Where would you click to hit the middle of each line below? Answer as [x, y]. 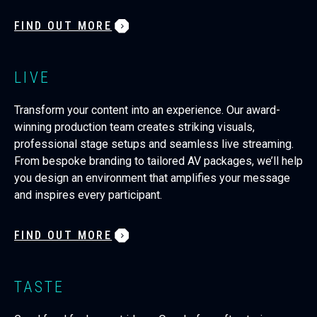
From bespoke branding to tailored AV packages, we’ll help [158, 161]
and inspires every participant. [88, 195]
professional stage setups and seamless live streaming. [154, 144]
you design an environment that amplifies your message [152, 178]
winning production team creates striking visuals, [134, 127]
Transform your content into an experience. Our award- [147, 110]
